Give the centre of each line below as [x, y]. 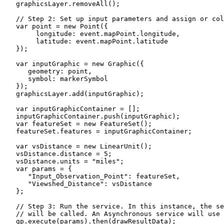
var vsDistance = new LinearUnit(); [78, 146]
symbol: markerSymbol [56, 78]
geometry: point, [48, 71]
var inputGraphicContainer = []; [72, 108]
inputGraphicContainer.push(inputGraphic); [92, 116]
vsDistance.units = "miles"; [64, 161]
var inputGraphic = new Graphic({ [74, 63]
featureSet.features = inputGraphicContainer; [98, 131]
